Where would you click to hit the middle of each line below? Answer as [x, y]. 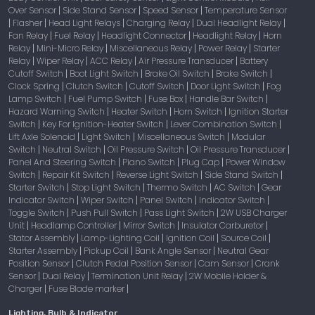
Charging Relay [159, 22]
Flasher [28, 22]
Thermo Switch [178, 187]
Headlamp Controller [75, 225]
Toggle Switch [38, 212]
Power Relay [224, 48]
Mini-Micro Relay [71, 48]
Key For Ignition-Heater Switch [104, 124]
